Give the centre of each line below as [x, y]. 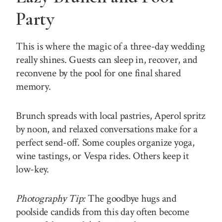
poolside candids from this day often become [103, 212]
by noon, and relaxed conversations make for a [107, 129]
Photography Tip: [51, 198]
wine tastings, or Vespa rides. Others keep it [102, 156]
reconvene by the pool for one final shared [98, 73]
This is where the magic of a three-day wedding [111, 46]
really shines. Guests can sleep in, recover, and [107, 59]
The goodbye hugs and [131, 198]
